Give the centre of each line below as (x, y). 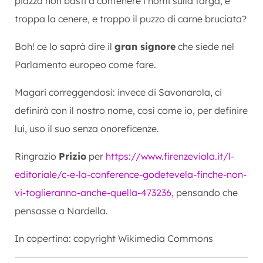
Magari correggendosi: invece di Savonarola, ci (118, 92)
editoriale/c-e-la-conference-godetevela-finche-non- (131, 174)
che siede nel (205, 46)
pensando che (206, 192)
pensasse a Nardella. (61, 210)
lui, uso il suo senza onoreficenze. (87, 128)
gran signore (145, 46)
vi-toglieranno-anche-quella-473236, (94, 192)
